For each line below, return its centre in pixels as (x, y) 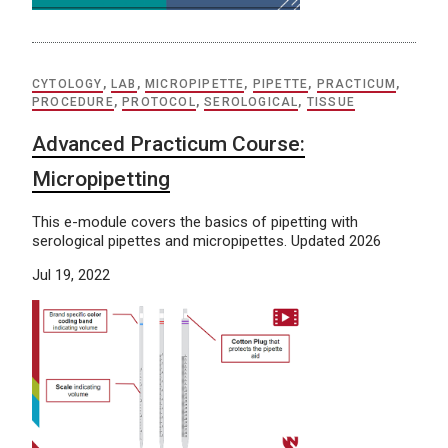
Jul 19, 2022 (71, 274)
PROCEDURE (73, 101)
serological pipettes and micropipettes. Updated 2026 (206, 240)
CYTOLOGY (67, 83)
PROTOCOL (159, 101)
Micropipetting (101, 178)
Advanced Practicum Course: (168, 143)
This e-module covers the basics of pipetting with (195, 221)
